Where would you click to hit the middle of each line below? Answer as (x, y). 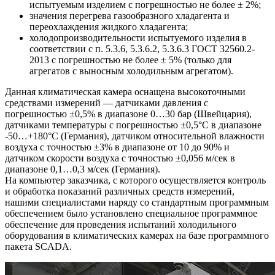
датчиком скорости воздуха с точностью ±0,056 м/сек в (120, 158)
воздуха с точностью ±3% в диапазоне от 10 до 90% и (117, 147)
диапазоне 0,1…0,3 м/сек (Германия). (83, 169)
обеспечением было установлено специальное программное (131, 213)
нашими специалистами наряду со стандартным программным (137, 202)
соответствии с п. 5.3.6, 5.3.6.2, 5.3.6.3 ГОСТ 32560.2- (142, 48)
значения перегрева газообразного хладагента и (130, 15)
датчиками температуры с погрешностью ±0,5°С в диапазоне (133, 125)
